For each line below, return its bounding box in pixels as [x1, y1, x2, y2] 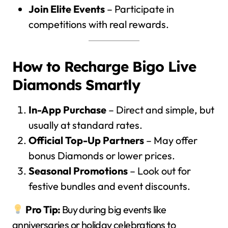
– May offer [144, 134, 197, 147]
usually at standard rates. [28, 119, 142, 131]
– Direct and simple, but [106, 103, 214, 116]
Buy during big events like [60, 203, 166, 216]
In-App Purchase [28, 103, 106, 116]
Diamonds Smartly [12, 76, 140, 94]
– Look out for [128, 164, 191, 177]
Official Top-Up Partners [28, 134, 144, 147]
